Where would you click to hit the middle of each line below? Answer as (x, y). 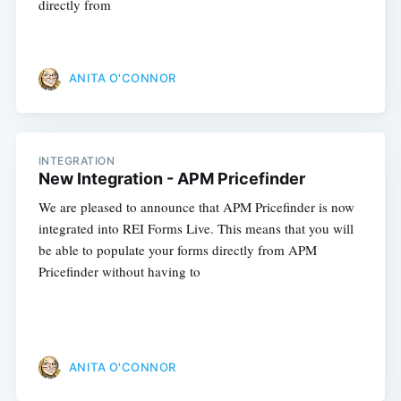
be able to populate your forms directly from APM (177, 249)
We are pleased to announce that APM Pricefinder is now (196, 206)
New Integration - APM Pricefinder (171, 178)
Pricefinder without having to (119, 271)
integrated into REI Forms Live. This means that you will (196, 228)
